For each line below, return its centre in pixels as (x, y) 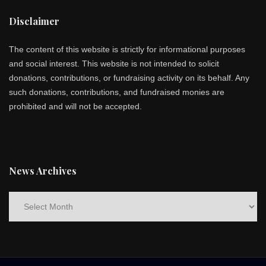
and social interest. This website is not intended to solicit (114, 64)
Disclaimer (34, 21)
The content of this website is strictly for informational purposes (127, 49)
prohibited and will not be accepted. (75, 106)
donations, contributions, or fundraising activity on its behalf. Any (129, 78)
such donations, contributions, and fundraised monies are (117, 92)
